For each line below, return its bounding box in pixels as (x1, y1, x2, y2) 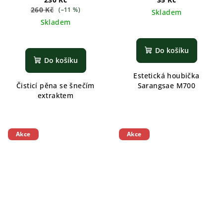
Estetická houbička (133, 71, 200, 80)
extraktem (37, 91, 74, 100)
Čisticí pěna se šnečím (16, 81, 95, 90)
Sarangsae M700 (137, 81, 196, 90)
